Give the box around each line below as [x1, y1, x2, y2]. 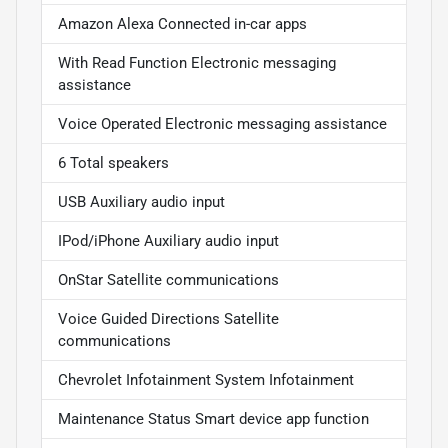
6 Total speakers [58, 154, 169, 173]
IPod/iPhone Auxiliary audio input [58, 232, 279, 251]
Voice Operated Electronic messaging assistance [58, 115, 387, 134]
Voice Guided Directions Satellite [58, 310, 279, 329]
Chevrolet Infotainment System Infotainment [58, 371, 354, 390]
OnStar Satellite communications [58, 271, 279, 290]
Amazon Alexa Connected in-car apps [58, 15, 307, 34]
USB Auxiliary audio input [58, 193, 225, 212]
